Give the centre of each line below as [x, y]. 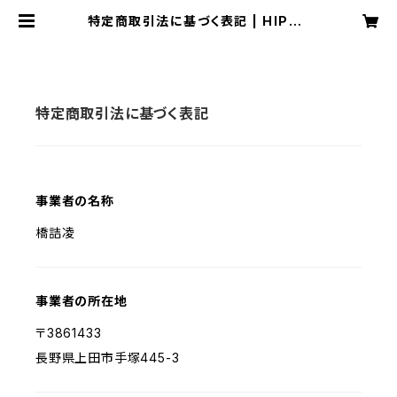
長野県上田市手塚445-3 [108, 358]
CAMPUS [198, 35]
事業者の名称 [75, 201]
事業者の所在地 [82, 301]
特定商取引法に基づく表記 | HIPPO [198, 21]
